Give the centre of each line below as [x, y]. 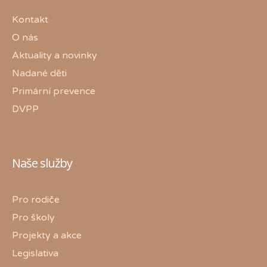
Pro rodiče [36, 199]
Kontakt [30, 19]
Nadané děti [39, 73]
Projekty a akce [47, 235]
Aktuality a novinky [55, 55]
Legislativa [35, 253]
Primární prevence [54, 91]
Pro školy [33, 217]
